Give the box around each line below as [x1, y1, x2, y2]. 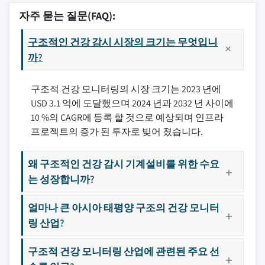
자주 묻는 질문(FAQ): [19, 9, 115, 22]
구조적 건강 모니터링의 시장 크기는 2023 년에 [31, 83, 221, 95]
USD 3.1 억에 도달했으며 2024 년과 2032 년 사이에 [31, 97, 234, 109]
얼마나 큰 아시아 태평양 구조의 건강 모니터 [28, 201, 219, 214]
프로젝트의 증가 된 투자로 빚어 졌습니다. [31, 125, 203, 138]
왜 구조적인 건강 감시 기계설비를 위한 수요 [28, 157, 219, 170]
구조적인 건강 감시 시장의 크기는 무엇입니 [28, 35, 218, 49]
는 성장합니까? [28, 172, 95, 186]
